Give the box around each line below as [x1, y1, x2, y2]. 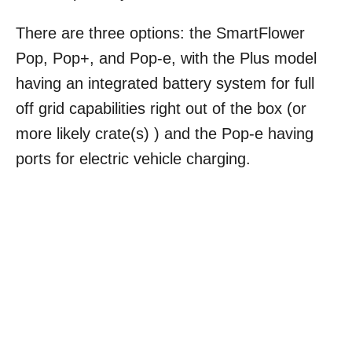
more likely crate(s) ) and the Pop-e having [16, 124, 313, 142]
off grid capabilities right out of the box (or [16, 99, 306, 117]
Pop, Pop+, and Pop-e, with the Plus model [16, 49, 317, 67]
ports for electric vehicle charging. [16, 149, 251, 167]
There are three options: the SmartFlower [16, 24, 305, 42]
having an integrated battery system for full [16, 74, 314, 92]
